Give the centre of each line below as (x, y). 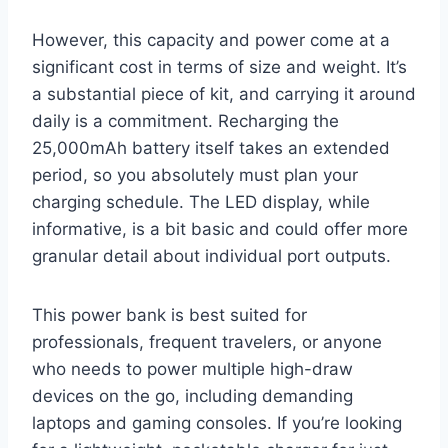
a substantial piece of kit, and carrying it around (224, 93)
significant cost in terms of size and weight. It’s (219, 66)
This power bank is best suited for (169, 314)
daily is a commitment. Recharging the (185, 120)
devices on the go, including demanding (192, 395)
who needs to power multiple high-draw (192, 368)
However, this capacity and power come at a (211, 39)
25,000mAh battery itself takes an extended (211, 147)
